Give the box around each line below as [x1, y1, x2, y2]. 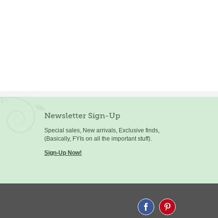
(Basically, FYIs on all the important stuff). [44, 135, 152, 142]
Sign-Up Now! [44, 149, 82, 156]
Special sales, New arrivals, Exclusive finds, [44, 127, 160, 134]
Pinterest [166, 206, 193, 214]
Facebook [145, 206, 176, 214]
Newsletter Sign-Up [44, 111, 120, 120]
